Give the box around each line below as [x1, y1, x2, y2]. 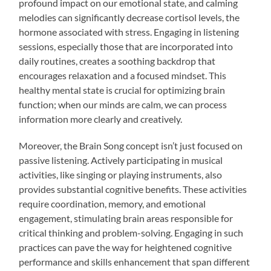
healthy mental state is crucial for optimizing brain [19, 83, 226, 96]
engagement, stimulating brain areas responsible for [19, 212, 233, 224]
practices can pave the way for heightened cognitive [19, 241, 232, 253]
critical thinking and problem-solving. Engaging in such [19, 226, 244, 238]
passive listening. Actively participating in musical [19, 154, 223, 166]
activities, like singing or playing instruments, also [19, 168, 223, 180]
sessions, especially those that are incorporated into [19, 40, 233, 52]
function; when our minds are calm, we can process [19, 98, 227, 110]
